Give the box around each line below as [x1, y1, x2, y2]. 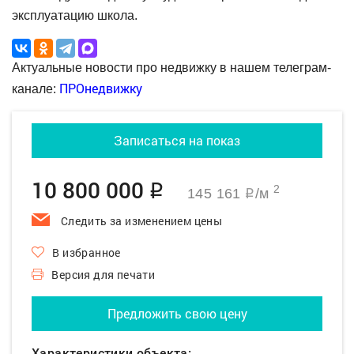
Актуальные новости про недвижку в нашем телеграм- [12, 61, 331, 74]
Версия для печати [51, 267, 156, 282]
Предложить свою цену [107, 305, 247, 322]
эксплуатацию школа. [12, 9, 137, 22]
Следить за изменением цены [58, 213, 223, 228]
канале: [12, 82, 59, 96]
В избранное [52, 245, 121, 260]
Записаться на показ [114, 132, 240, 149]
